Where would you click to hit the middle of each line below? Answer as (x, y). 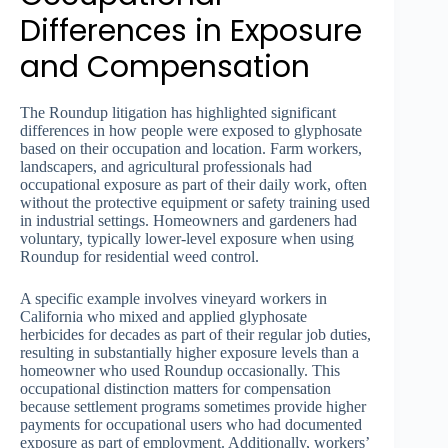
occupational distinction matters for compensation (175, 389)
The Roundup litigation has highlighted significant (178, 113)
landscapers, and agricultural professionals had (166, 167)
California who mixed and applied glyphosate (163, 317)
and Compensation (165, 67)
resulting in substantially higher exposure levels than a (189, 353)
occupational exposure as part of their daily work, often (193, 185)
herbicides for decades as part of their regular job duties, (195, 335)
